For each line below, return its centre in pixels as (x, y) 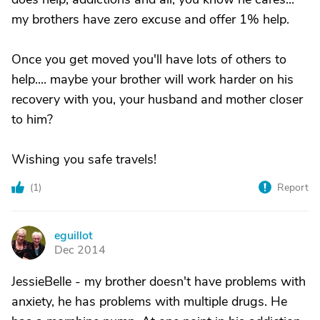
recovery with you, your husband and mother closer (157, 99)
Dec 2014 (80, 250)
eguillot (74, 236)
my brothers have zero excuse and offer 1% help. (150, 19)
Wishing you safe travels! (84, 159)
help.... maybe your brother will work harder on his (152, 79)
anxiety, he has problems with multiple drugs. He (149, 301)
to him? (32, 119)
